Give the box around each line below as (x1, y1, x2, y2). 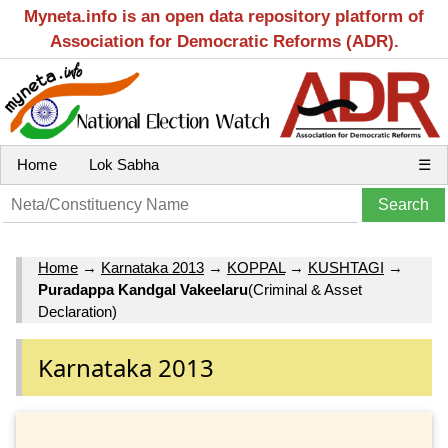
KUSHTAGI (308, 259, 384, 277)
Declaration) (38, 303, 117, 321)
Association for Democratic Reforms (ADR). (49, 32, 399, 51)
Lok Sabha (89, 156, 159, 173)
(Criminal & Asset (248, 281, 362, 299)
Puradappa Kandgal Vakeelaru (38, 281, 248, 299)
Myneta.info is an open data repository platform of (24, 7, 424, 26)
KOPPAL (227, 259, 285, 277)
